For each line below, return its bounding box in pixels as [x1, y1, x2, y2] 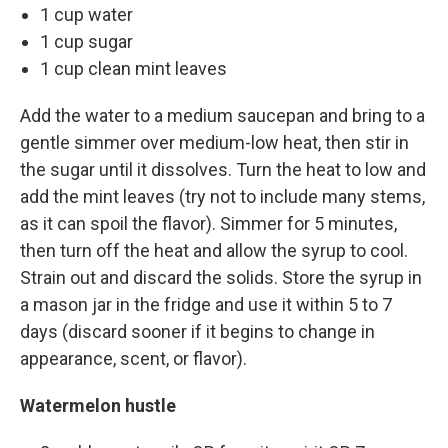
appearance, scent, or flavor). [20, 348, 247, 369]
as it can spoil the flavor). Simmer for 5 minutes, [20, 213, 397, 234]
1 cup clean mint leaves [40, 58, 227, 79]
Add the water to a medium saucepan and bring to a [20, 105, 425, 126]
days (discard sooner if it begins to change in [20, 321, 375, 342]
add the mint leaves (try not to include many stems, [20, 186, 425, 207]
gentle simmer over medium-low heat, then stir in [20, 132, 409, 153]
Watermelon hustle [20, 395, 176, 416]
